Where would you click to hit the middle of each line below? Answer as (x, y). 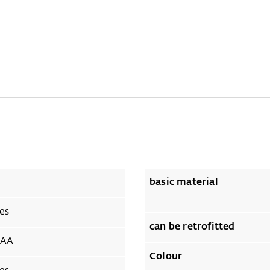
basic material (184, 182)
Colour (166, 256)
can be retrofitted (192, 227)
